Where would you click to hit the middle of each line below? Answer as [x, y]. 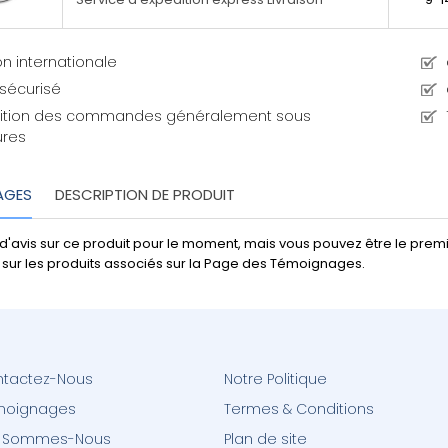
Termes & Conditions [299, 409]
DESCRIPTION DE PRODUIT [145, 194]
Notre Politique [275, 379]
